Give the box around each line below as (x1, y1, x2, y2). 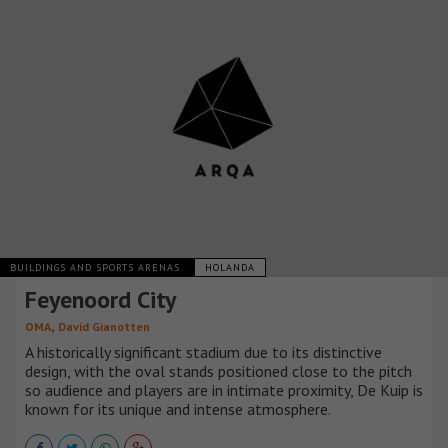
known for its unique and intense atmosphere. (25, 399, 331, 420)
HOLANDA (205, 261, 255, 275)
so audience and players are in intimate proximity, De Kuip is (25, 380, 423, 401)
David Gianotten (58, 319, 150, 335)
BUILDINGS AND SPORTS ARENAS (10, 261, 184, 275)
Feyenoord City (25, 284, 176, 316)
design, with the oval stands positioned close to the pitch (25, 361, 412, 382)
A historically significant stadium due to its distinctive (25, 342, 382, 363)
